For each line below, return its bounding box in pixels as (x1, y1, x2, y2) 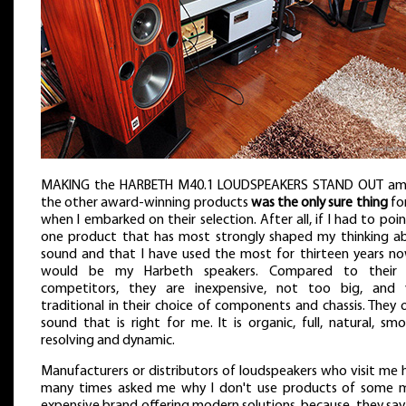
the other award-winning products (41, 195, 251, 210)
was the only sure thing (250, 195, 388, 210)
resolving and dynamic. (41, 333, 175, 348)
